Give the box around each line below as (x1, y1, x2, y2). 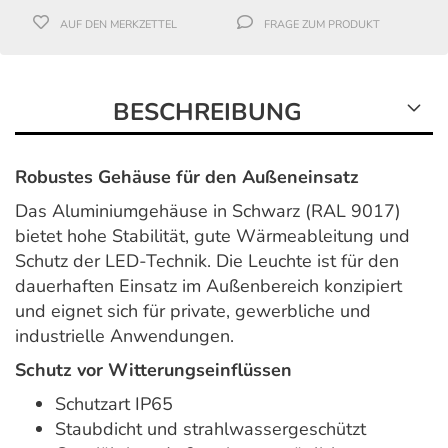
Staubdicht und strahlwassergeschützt (55, 417, 366, 442)
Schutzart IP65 (55, 392, 173, 417)
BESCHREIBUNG (113, 96, 302, 129)
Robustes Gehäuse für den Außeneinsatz (15, 165, 359, 190)
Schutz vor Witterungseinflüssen (15, 358, 292, 383)
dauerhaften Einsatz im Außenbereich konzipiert (15, 274, 402, 299)
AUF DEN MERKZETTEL (60, 17, 178, 33)
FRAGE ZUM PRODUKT (264, 17, 381, 33)
